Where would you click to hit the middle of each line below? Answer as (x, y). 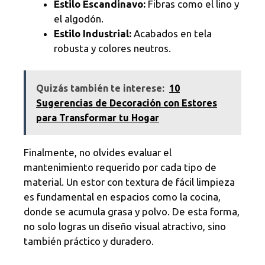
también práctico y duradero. (89, 241)
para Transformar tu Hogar (98, 118)
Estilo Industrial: (93, 33)
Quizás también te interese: (100, 88)
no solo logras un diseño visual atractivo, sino (125, 227)
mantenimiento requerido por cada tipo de (120, 167)
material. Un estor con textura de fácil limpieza (129, 182)
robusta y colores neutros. (112, 48)
